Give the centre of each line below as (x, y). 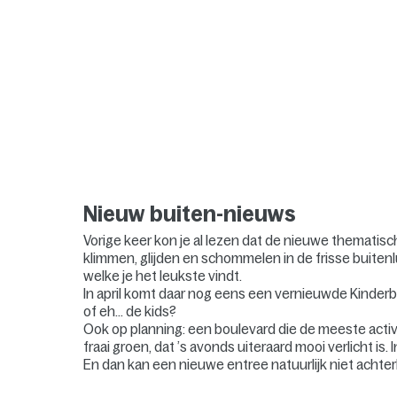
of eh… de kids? (130, 311)
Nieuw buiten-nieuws (190, 214)
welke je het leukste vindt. (163, 276)
